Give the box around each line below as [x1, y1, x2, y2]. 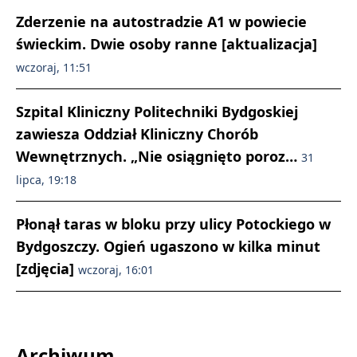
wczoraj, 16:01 [78, 262, 154, 277]
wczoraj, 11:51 [16, 60, 92, 75]
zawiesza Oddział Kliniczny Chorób [16, 124, 258, 143]
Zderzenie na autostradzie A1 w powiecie [16, 12, 307, 31]
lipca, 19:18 [16, 172, 76, 187]
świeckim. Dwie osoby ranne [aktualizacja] [16, 34, 317, 53]
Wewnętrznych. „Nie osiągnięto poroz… [16, 147, 301, 166]
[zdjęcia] [16, 259, 78, 278]
